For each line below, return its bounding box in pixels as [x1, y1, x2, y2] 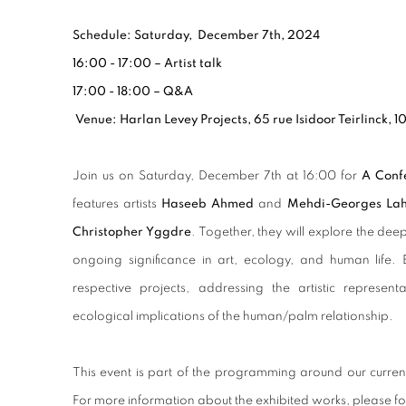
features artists [72, 197, 162, 210]
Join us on [72, 169, 139, 182]
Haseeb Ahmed [161, 197, 255, 210]
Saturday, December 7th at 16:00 [139, 169, 336, 182]
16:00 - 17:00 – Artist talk [72, 56, 222, 70]
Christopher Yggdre [72, 225, 191, 238]
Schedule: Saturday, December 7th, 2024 [72, 28, 320, 42]
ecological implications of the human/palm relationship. [72, 309, 396, 323]
